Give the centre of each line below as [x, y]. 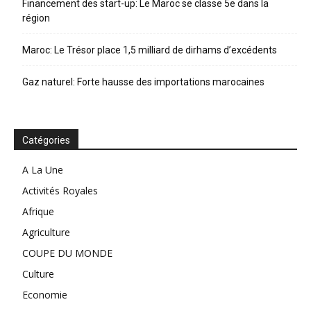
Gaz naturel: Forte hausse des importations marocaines [143, 82]
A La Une [43, 170]
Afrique [38, 212]
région [36, 18]
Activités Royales [60, 191]
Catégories [46, 141]
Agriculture [46, 233]
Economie [45, 295]
